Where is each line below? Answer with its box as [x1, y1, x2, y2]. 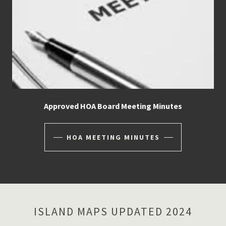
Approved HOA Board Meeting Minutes [44, 101, 182, 111]
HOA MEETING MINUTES [66, 133, 160, 142]
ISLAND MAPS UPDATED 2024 [33, 204, 193, 219]
